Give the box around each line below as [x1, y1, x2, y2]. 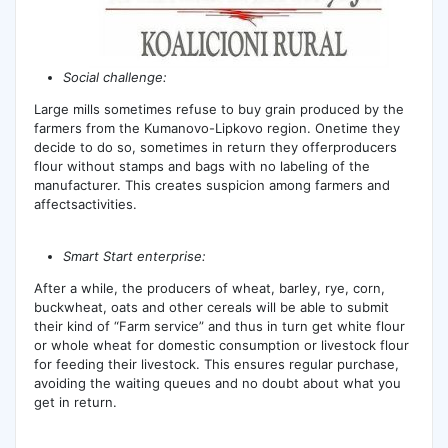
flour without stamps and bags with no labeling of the [33, 157, 370, 174]
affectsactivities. [33, 195, 137, 212]
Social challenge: [63, 68, 168, 85]
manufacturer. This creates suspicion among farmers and [33, 176, 390, 193]
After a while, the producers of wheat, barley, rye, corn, [33, 279, 385, 296]
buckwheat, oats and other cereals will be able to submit [33, 298, 389, 315]
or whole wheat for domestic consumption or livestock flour [33, 336, 409, 353]
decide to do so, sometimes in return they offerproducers [33, 138, 397, 155]
